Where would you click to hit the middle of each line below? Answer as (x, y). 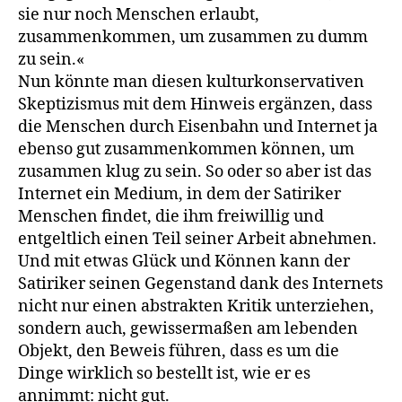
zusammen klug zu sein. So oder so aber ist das (195, 171)
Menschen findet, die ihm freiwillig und (171, 216)
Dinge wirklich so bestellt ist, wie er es (164, 373)
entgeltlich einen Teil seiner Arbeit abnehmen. (197, 239)
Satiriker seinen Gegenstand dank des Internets (201, 284)
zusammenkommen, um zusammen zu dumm (193, 37)
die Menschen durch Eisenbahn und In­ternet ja (198, 127)
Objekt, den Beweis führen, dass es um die (179, 351)
